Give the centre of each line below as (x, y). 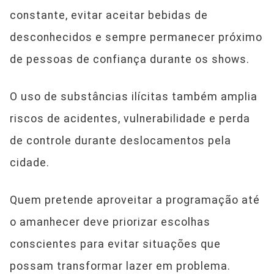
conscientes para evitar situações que (115, 244)
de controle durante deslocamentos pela (120, 141)
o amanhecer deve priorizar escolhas (110, 222)
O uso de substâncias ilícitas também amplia (134, 97)
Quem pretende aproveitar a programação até (135, 200)
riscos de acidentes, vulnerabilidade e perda (130, 119)
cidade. (30, 163)
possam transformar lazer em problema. (120, 266)
